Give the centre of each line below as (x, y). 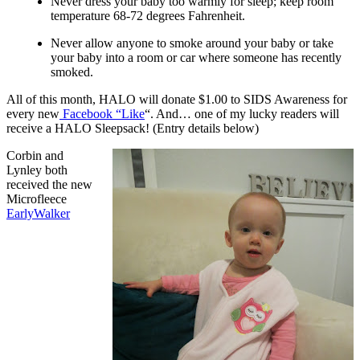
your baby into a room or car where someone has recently (196, 57)
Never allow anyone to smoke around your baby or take (192, 43)
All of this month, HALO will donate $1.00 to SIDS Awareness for (177, 99)
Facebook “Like (102, 113)
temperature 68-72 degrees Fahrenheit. (148, 15)
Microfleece (37, 198)
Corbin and (35, 155)
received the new (49, 184)
